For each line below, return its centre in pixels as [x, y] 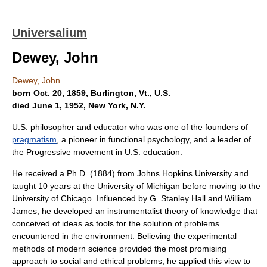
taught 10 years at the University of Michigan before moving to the [136, 186]
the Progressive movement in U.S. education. [97, 152]
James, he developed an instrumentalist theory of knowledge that [135, 211]
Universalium [49, 33]
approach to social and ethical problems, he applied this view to [131, 261]
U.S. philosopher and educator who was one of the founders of [130, 127]
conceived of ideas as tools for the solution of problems [116, 223]
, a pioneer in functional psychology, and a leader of [154, 139]
